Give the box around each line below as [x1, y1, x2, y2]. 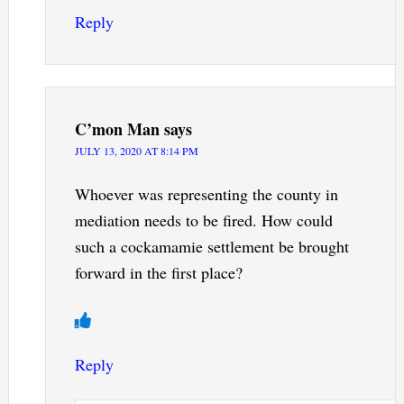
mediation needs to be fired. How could [74, 209, 333, 232]
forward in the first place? [74, 262, 243, 284]
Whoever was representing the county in [74, 183, 338, 206]
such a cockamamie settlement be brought [74, 235, 349, 258]
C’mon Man [74, 117, 160, 142]
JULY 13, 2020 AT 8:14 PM [74, 143, 198, 159]
